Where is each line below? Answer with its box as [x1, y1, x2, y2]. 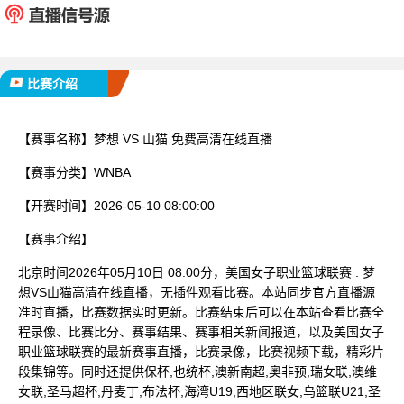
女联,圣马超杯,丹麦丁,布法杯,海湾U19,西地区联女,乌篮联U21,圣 [18, 383, 381, 399]
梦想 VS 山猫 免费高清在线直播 [94, 131, 272, 146]
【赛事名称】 [18, 131, 94, 146]
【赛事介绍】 [18, 231, 94, 246]
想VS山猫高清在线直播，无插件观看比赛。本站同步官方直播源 [18, 284, 375, 299]
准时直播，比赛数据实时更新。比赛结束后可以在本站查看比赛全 [18, 304, 384, 319]
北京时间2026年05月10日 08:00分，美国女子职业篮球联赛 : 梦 [18, 264, 375, 280]
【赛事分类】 [18, 164, 94, 179]
